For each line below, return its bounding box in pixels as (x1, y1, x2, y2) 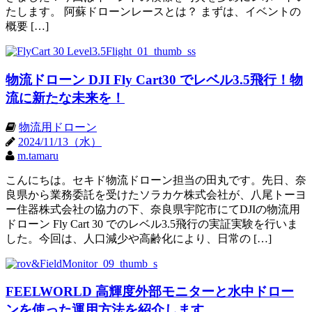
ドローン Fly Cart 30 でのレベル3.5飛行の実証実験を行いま (6, 217, 298, 230)
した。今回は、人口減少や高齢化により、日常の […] (6, 232, 272, 244)
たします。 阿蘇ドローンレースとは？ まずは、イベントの (6, 6, 301, 18)
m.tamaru (17, 149, 58, 162)
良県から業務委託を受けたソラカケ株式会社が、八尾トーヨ (6, 188, 306, 201)
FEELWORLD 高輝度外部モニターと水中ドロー (6, 284, 294, 299)
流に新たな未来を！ (6, 90, 125, 105)
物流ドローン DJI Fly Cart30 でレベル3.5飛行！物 (6, 72, 303, 87)
